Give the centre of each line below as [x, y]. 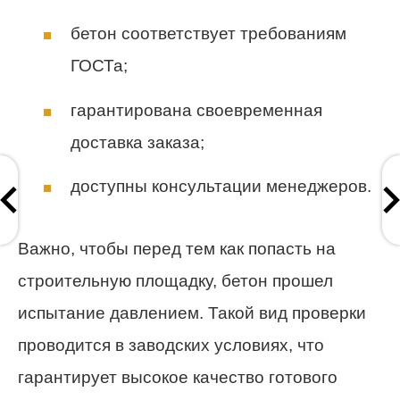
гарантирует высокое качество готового [178, 377]
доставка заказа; [137, 142]
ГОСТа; [99, 66]
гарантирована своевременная [196, 110]
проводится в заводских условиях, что [171, 345]
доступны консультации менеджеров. [221, 186]
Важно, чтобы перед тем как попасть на [177, 248]
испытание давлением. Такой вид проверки [192, 312]
